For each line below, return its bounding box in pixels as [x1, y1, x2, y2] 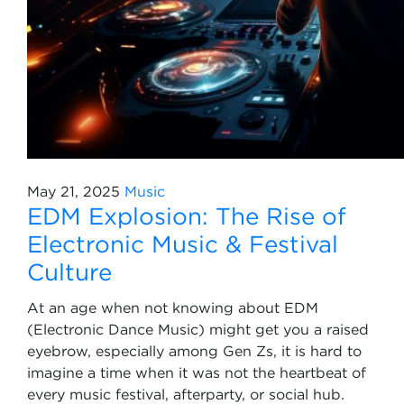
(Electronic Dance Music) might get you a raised [27, 321, 369, 337]
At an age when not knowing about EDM [27, 299, 318, 316]
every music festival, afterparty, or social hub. [27, 386, 344, 402]
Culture [27, 259, 112, 284]
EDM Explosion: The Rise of [27, 203, 346, 228]
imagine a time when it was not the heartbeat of [27, 364, 366, 381]
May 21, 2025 [27, 183, 120, 199]
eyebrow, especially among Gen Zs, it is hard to [27, 343, 362, 359]
